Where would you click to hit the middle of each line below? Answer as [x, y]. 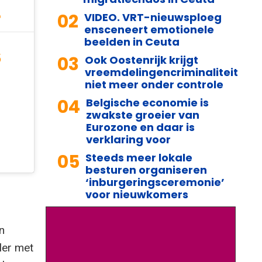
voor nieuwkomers [137, 194]
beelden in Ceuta [132, 42]
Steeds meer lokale [139, 157]
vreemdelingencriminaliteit [161, 72]
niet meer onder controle [154, 84]
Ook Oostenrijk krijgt [142, 60]
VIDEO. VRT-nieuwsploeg [153, 17]
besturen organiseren [146, 170]
